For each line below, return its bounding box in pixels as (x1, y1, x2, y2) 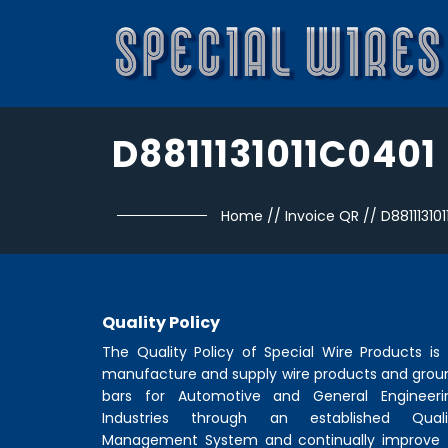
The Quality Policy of (102, 341, 264, 362)
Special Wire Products (264, 341, 422, 362)
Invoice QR (285, 205, 359, 226)
